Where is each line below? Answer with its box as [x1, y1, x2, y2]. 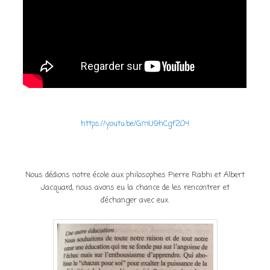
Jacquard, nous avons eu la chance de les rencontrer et [40, 181, 230, 193]
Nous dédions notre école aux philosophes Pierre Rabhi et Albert [25, 169, 245, 181]
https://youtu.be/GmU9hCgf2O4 [81, 118, 189, 130]
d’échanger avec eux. [101, 194, 169, 206]
